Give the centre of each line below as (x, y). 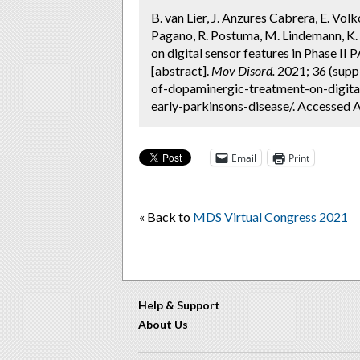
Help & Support (179, 305)
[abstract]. (181, 70)
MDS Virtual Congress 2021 (270, 217)
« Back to (166, 217)
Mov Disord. (243, 70)
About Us (163, 324)
